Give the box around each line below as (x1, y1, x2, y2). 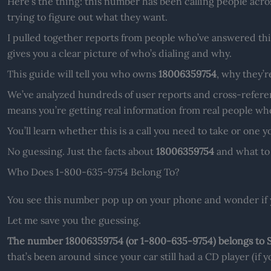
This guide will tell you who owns (7, 67, 158, 80)
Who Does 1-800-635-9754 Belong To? (7, 165, 180, 178)
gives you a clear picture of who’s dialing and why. (7, 47, 232, 59)
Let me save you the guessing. (7, 214, 141, 226)
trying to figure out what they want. (7, 10, 168, 23)
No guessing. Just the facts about (7, 145, 156, 157)
